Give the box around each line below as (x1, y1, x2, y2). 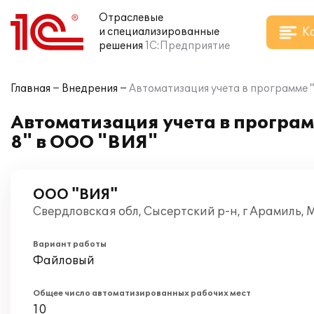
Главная (11, 83, 50, 95)
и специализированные (99, 26, 219, 38)
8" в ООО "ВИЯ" (11, 132, 158, 153)
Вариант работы (33, 240, 107, 249)
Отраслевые (99, 12, 163, 24)
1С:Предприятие (145, 40, 230, 52)
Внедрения (62, 83, 118, 95)
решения (99, 40, 143, 52)
